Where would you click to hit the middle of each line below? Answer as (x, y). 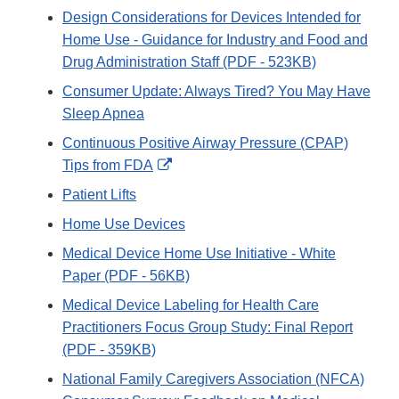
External (197, 165)
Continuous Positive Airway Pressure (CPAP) (205, 143)
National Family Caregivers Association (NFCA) (213, 379)
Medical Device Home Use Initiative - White (199, 254)
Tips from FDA (108, 166)
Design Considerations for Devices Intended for (212, 18)
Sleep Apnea (103, 114)
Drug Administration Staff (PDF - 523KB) (189, 62)
